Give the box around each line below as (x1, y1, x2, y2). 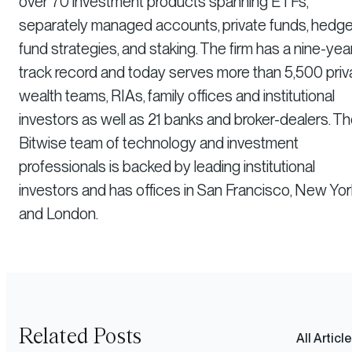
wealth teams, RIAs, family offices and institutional (19, 86, 335, 105)
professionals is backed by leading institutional (19, 156, 315, 176)
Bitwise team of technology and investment (19, 133, 299, 152)
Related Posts (19, 325, 143, 347)
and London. (19, 203, 98, 223)
